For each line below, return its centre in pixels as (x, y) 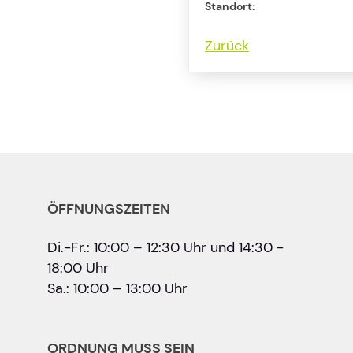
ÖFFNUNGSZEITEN (109, 209)
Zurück (227, 46)
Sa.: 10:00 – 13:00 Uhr (117, 288)
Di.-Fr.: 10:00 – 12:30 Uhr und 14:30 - (165, 247)
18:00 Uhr (78, 268)
